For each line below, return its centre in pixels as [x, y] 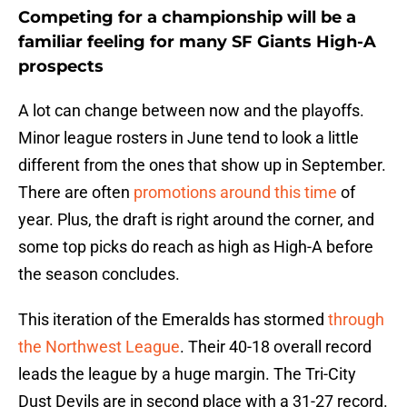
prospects [61, 67]
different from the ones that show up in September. [202, 165]
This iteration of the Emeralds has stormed [173, 320]
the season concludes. [99, 274]
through [356, 320]
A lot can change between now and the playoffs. [191, 111]
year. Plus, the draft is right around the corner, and [196, 220]
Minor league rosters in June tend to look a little [189, 138]
